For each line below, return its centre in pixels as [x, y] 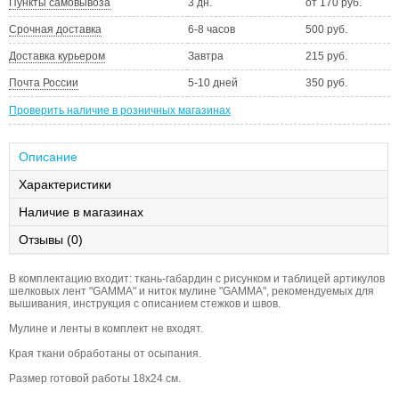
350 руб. [326, 83]
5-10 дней [213, 83]
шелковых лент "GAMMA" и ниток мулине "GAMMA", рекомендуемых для [191, 292]
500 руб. [326, 30]
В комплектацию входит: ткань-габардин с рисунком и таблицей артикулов [197, 279]
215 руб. [326, 57]
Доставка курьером [57, 57]
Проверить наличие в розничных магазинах [120, 111]
